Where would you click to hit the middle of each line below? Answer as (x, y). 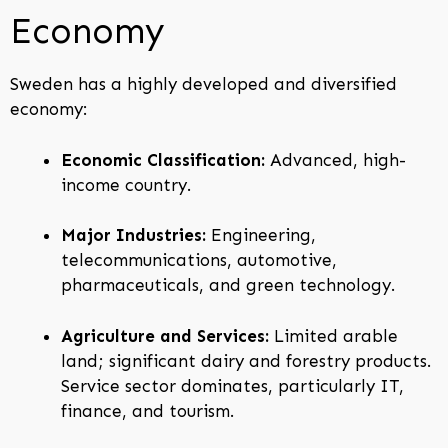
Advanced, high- (335, 159)
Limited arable (333, 335)
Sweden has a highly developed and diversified (203, 84)
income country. (126, 184)
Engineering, (261, 235)
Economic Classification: (163, 159)
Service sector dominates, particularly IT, (232, 385)
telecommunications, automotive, (199, 260)
